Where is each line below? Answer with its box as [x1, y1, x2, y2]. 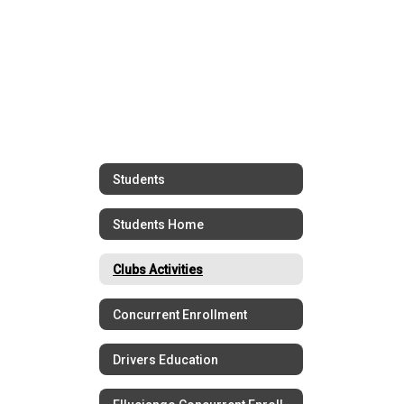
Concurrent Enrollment [113, 307, 247, 322]
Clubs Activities [113, 262, 203, 277]
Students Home [113, 216, 204, 232]
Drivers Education [113, 352, 218, 367]
